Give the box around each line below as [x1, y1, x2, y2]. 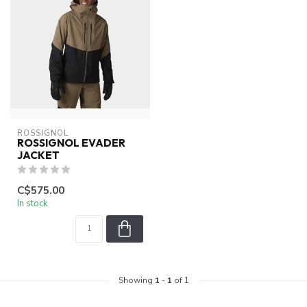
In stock [17, 197, 48, 210]
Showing [118, 275, 155, 286]
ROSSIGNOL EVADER [17, 136, 125, 150]
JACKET [17, 149, 60, 162]
